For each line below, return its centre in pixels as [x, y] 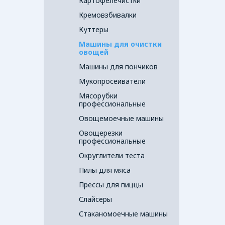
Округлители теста [112, 155]
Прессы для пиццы [111, 185]
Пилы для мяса [105, 170]
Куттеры [94, 29]
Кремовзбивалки [108, 15]
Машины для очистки [120, 44]
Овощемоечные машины [121, 118]
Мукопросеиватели [112, 81]
